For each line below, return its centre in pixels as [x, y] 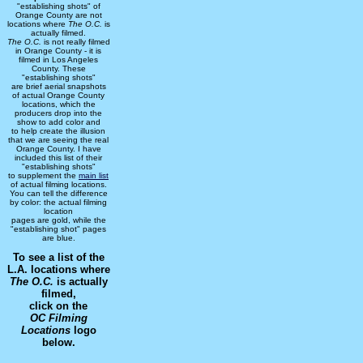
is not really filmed [75, 42]
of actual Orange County [58, 96]
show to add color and [58, 122]
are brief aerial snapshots [58, 87]
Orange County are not [58, 15]
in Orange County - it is [58, 51]
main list [94, 176]
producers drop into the [58, 113]
